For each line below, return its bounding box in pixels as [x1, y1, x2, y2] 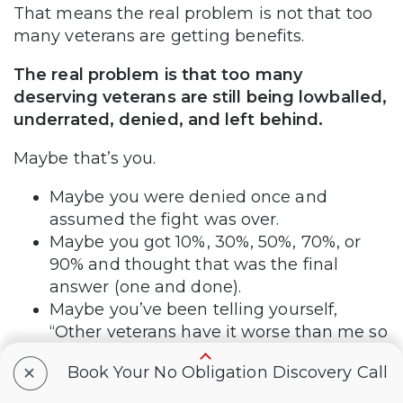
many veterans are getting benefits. [13, 25, 305, 46]
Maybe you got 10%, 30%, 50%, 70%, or [49, 231, 362, 252]
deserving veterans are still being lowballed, [13, 86, 388, 107]
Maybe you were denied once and [49, 186, 327, 207]
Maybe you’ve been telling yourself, [49, 299, 338, 319]
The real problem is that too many [13, 64, 302, 85]
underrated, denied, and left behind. [13, 109, 324, 130]
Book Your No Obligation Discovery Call [67, 363, 388, 383]
